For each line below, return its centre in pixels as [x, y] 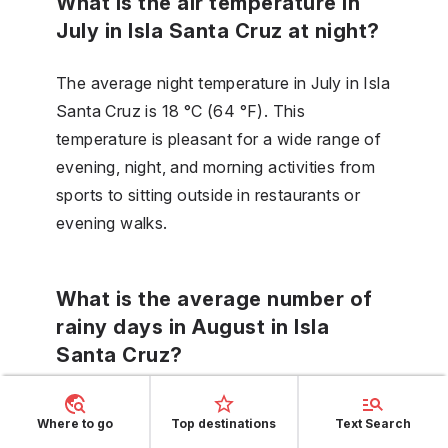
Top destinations [224, 423]
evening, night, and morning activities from [216, 166]
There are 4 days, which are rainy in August [221, 406]
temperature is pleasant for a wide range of [219, 138]
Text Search [373, 423]
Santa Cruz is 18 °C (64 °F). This [181, 110]
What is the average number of [214, 298]
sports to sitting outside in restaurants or [208, 194]
